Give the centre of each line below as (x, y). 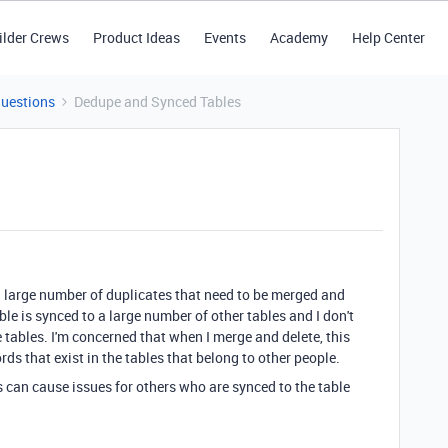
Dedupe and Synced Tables (157, 101)
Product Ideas (136, 37)
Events (224, 37)
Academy (298, 37)
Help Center (388, 37)
